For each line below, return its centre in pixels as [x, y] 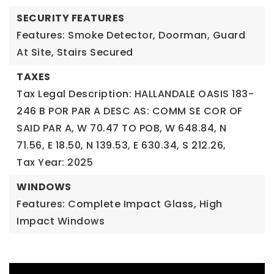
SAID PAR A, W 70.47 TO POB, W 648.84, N [122, 128]
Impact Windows [61, 221]
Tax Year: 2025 [55, 162]
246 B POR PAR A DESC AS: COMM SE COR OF [130, 111]
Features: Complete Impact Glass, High [120, 204]
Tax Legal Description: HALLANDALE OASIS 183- [135, 94]
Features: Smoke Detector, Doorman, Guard [131, 35]
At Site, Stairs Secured [75, 52]
